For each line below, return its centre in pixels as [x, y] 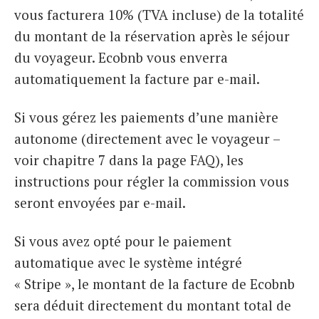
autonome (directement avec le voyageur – [147, 138]
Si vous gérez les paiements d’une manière [146, 117]
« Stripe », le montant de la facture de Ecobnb [155, 283]
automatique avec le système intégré [128, 262]
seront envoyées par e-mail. [100, 202]
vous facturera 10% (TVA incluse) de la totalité [159, 15]
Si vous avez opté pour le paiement [123, 241]
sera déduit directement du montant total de [153, 305]
